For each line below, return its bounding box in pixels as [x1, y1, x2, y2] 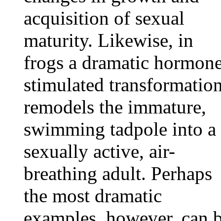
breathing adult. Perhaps [24, 163, 212, 184]
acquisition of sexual [24, 7, 184, 29]
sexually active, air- [24, 141, 175, 162]
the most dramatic [24, 185, 162, 206]
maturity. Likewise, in [24, 30, 193, 51]
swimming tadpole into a [24, 118, 216, 140]
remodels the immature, [24, 96, 206, 117]
